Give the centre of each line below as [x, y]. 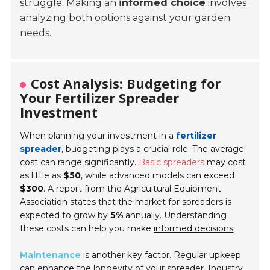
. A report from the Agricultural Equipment [133, 189]
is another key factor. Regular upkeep [161, 255]
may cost [225, 162]
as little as [42, 176]
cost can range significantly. [80, 162]
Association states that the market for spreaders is [126, 202]
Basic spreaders [172, 162]
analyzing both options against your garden [125, 18]
